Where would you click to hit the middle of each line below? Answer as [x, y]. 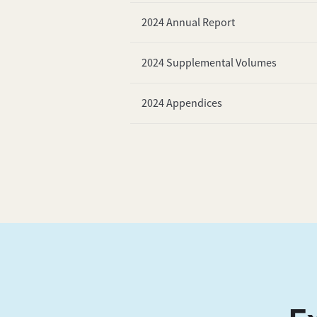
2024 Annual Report [188, 22]
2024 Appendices [181, 103]
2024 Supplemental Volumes [209, 63]
